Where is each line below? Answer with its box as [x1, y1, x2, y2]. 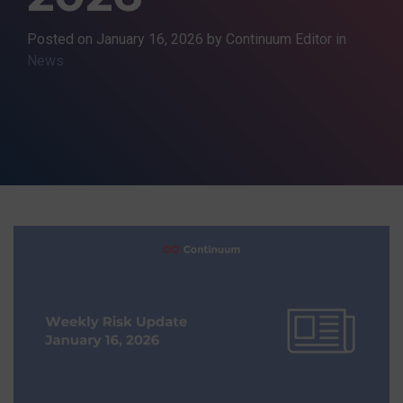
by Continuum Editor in [207, 31, 346, 48]
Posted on [27, 31, 96, 48]
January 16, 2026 [96, 31, 203, 48]
